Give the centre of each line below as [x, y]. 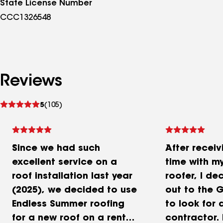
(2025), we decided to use [74, 191]
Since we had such [56, 149]
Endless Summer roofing [68, 205]
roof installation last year [72, 177]
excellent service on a [64, 163]
